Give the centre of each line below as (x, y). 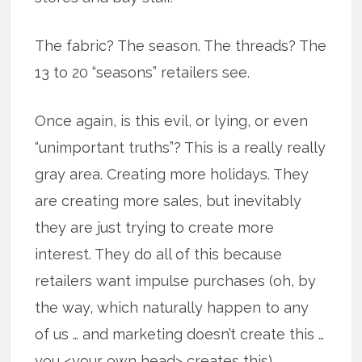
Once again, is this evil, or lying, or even (172, 121)
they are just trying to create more (155, 228)
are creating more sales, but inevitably (168, 201)
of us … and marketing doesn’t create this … (180, 335)
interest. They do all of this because (159, 255)
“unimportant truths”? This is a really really (181, 148)
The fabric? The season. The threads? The (181, 46)
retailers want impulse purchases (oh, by (176, 281)
